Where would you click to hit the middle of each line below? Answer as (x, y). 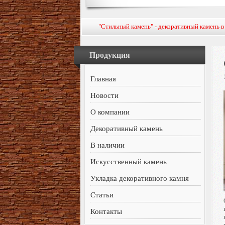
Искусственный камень (129, 162)
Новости (105, 95)
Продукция (110, 55)
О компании (110, 112)
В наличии (108, 145)
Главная (103, 79)
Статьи (102, 195)
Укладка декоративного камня (140, 178)
